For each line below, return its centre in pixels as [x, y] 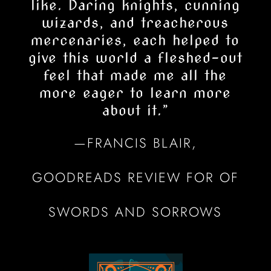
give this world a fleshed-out [135, 58]
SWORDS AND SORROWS [135, 211]
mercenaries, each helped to [135, 40]
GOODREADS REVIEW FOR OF [135, 177]
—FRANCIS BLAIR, [135, 142]
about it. [132, 110]
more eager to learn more [135, 93]
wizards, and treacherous [135, 23]
